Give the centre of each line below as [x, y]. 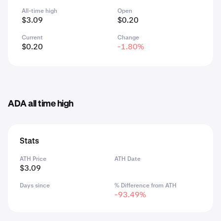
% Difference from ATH [146, 185]
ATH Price [33, 159]
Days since [35, 185]
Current [32, 37]
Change [128, 37]
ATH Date [128, 159]
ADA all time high [41, 104]
